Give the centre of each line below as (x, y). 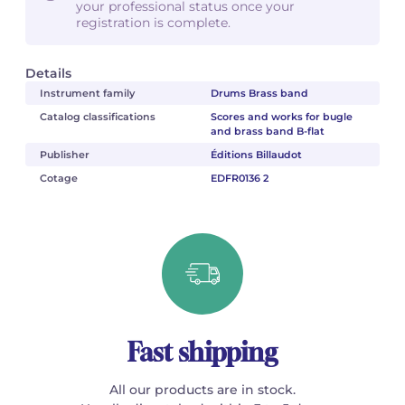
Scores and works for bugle (281, 116)
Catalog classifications (98, 116)
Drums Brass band (259, 93)
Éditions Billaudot (256, 154)
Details (48, 73)
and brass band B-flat (267, 131)
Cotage (59, 178)
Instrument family (87, 93)
